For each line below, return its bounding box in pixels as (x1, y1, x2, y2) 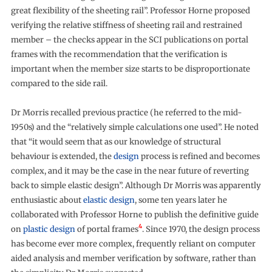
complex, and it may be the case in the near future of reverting (10, 165, 249, 176)
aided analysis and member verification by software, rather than (10, 253, 256, 263)
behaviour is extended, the (10, 151, 114, 161)
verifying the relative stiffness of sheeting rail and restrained (10, 19, 242, 30)
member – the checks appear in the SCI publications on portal (10, 34, 248, 45)
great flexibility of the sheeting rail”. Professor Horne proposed (10, 5, 250, 16)
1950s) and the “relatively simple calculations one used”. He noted (10, 121, 259, 132)
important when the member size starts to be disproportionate (10, 63, 250, 74)
